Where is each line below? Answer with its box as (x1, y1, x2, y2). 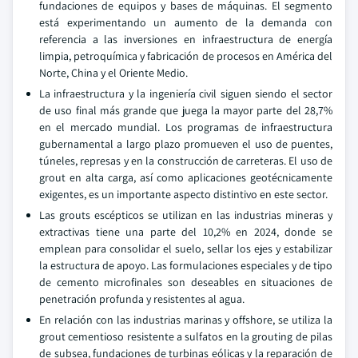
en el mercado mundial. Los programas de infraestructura (39, 120, 332, 134)
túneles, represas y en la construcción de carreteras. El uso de (39, 153, 332, 168)
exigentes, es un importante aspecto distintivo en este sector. (39, 187, 328, 201)
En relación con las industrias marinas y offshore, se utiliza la (39, 312, 332, 327)
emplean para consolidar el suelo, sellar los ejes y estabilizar (39, 241, 332, 256)
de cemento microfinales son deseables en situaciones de (39, 275, 332, 289)
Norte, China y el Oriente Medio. (39, 66, 188, 80)
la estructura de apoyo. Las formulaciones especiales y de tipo (39, 258, 332, 272)
